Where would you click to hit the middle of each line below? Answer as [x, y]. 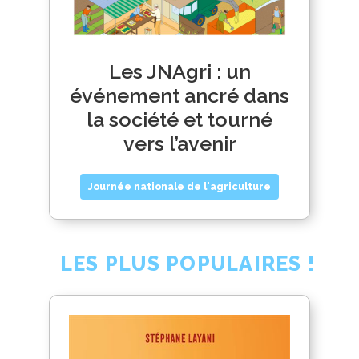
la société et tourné [179, 119]
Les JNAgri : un [179, 71]
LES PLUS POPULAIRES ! [188, 264]
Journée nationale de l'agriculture [179, 186]
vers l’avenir [179, 143]
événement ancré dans [179, 95]
